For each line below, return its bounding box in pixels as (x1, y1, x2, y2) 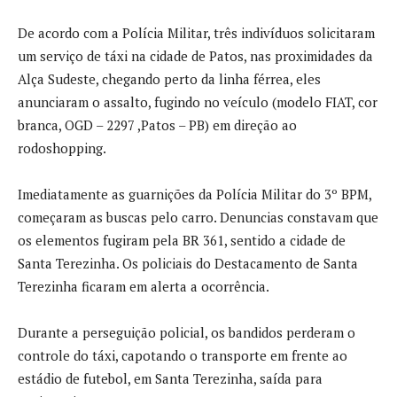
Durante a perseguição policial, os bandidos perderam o (18, 323, 355, 341)
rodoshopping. (18, 139, 106, 157)
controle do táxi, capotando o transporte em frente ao (18, 346, 347, 364)
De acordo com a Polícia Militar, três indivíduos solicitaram (18, 24, 375, 42)
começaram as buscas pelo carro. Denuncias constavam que (18, 208, 378, 226)
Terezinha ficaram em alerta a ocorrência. (18, 277, 269, 295)
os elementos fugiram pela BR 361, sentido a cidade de (18, 231, 346, 249)
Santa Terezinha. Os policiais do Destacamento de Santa (18, 254, 358, 272)
